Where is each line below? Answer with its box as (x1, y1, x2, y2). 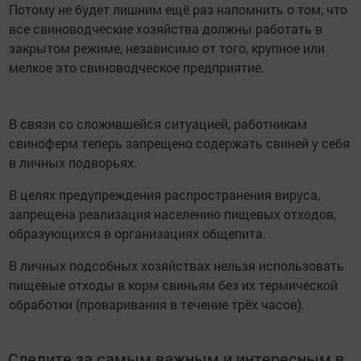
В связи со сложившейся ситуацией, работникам (8, 115, 307, 132)
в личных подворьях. (8, 154, 137, 171)
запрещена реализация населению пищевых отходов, (8, 205, 336, 222)
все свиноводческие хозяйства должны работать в (8, 20, 322, 37)
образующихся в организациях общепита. (8, 225, 266, 242)
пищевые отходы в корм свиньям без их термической (8, 276, 338, 293)
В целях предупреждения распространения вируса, (8, 186, 320, 203)
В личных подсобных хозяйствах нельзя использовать (8, 257, 344, 274)
